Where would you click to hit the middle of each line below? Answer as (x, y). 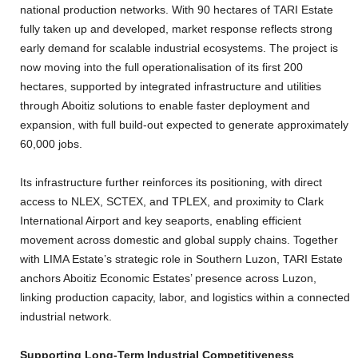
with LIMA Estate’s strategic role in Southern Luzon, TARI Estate (181, 259)
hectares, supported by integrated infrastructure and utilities (171, 86)
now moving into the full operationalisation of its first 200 (161, 67)
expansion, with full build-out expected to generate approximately (184, 125)
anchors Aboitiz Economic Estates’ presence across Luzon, (168, 278)
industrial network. (66, 316)
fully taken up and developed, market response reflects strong (176, 29)
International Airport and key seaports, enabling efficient (161, 221)
